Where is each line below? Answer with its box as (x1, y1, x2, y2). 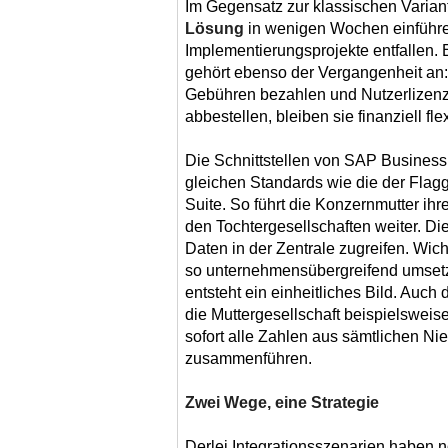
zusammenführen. (185, 349, 312, 367)
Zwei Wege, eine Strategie (185, 393, 379, 411)
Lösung (185, 19, 244, 37)
